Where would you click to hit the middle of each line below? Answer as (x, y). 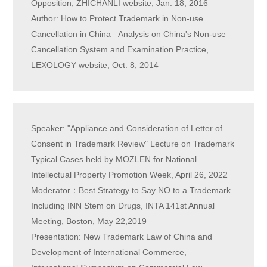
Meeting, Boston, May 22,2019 (89, 221)
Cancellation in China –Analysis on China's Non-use (129, 34)
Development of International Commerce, (109, 252)
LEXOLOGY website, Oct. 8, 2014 (95, 65)
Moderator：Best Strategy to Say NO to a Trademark (131, 190)
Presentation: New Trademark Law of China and (122, 237)
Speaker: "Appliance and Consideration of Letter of (127, 128)
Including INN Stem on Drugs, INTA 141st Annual (123, 206)
